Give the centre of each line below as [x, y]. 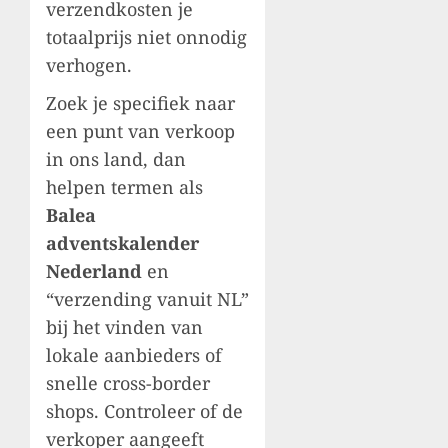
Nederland [94, 270]
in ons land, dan [116, 158]
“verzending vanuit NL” [147, 298]
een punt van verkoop [140, 130]
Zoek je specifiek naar [140, 102]
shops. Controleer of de [144, 410]
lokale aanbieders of [134, 354]
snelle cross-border [128, 382]
